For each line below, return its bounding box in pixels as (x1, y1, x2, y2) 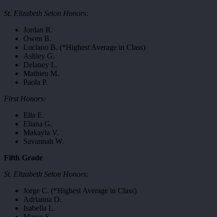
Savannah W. (23, 137, 64, 145)
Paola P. (23, 78, 47, 86)
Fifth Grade (4, 154, 43, 162)
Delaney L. (23, 61, 58, 69)
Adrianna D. (23, 195, 62, 203)
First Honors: (4, 94, 46, 103)
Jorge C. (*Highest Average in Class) (23, 186, 137, 195)
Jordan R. (23, 26, 53, 34)
